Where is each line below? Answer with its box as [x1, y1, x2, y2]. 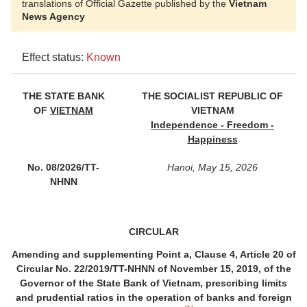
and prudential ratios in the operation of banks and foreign [15, 292, 292, 304]
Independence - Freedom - [151, 119, 274, 131]
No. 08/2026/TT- [27, 162, 99, 173]
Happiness [187, 134, 238, 145]
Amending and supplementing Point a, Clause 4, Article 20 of [11, 249, 296, 260]
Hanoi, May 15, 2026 [167, 162, 258, 173]
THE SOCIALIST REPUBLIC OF [142, 90, 283, 102]
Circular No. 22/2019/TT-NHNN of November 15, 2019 [16, 263, 258, 275]
